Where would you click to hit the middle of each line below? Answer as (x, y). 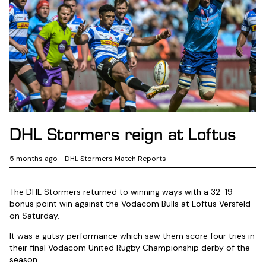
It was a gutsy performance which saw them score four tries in (132, 236)
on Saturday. (34, 216)
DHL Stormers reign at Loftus (123, 137)
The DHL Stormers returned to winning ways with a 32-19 (121, 192)
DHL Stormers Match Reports (115, 158)
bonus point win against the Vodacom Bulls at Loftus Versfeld (130, 204)
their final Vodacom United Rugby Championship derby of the (130, 248)
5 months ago (34, 158)
